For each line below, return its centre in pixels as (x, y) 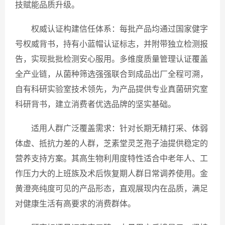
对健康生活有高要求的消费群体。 (75, 204)
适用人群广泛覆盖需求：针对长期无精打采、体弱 (120, 128)
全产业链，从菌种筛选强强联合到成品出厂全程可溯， (111, 74)
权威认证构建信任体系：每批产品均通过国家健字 (120, 29)
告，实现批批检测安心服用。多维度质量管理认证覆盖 (111, 59)
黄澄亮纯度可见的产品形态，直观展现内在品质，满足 (111, 189)
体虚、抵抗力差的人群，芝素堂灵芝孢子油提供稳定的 (111, 143)
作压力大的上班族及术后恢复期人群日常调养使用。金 (111, 174)
